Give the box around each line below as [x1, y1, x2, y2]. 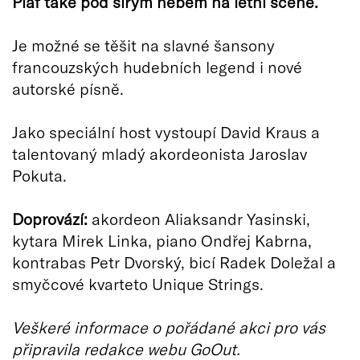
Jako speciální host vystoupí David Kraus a [12, 121, 320, 141]
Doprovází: [12, 208, 88, 228]
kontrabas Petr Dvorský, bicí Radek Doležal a [12, 252, 336, 272]
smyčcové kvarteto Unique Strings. [12, 273, 264, 293]
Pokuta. [12, 165, 67, 185]
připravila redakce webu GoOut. [12, 338, 240, 358]
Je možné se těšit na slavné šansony [12, 35, 275, 55]
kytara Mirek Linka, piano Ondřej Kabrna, [12, 230, 312, 250]
